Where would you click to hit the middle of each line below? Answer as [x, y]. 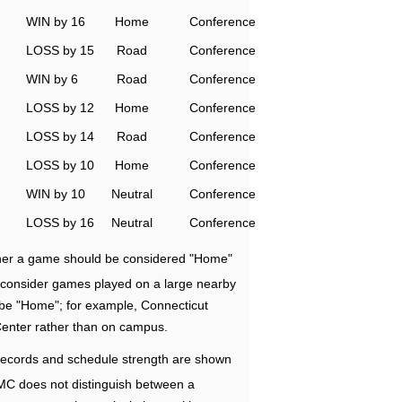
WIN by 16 [56, 22]
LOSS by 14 [60, 136]
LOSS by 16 [60, 223]
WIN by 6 [52, 79]
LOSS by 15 [60, 50]
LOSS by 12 [60, 108]
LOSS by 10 [60, 165]
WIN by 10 [56, 194]
